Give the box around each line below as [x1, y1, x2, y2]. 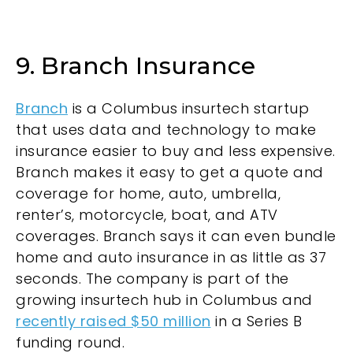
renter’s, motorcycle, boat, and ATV [16, 205, 278, 225]
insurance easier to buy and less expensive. [16, 141, 336, 162]
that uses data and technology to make [16, 120, 317, 140]
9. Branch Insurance [16, 50, 255, 80]
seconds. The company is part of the [16, 269, 289, 289]
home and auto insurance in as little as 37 [16, 247, 326, 268]
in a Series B [210, 311, 303, 332]
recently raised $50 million [16, 311, 211, 332]
